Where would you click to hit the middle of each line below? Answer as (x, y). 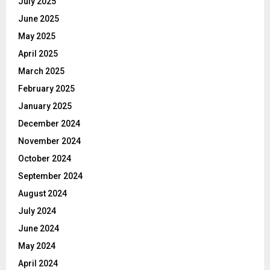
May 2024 (37, 246)
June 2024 (39, 228)
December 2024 (49, 123)
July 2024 (37, 211)
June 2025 (39, 18)
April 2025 (38, 53)
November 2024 (49, 141)
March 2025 (41, 71)
